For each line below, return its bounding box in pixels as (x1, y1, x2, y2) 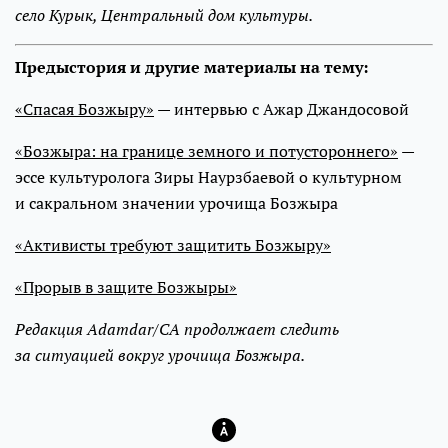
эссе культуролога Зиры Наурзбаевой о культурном (15, 166, 402, 189)
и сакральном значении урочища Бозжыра (15, 192, 338, 215)
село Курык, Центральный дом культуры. (15, 4, 313, 27)
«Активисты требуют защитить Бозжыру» (15, 234, 331, 257)
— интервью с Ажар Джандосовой (154, 98, 409, 121)
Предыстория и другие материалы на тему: (15, 56, 368, 79)
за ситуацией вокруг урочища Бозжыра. (15, 344, 305, 367)
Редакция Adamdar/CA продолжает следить (15, 318, 339, 341)
